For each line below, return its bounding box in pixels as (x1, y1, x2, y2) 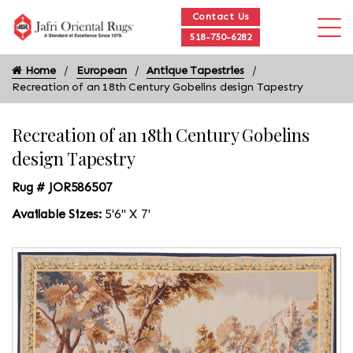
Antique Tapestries (147, 64, 244, 77)
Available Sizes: (12, 206, 102, 221)
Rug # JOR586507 (12, 180, 113, 195)
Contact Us (191, 11, 250, 22)
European (76, 64, 127, 77)
